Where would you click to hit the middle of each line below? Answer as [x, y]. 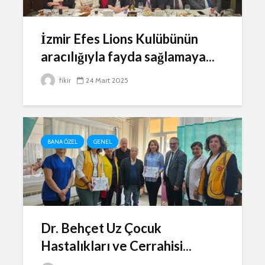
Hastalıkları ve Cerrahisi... [116, 246]
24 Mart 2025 [107, 80]
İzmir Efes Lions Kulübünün [119, 39]
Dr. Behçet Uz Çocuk [101, 228]
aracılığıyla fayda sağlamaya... [128, 56]
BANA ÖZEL [62, 142]
